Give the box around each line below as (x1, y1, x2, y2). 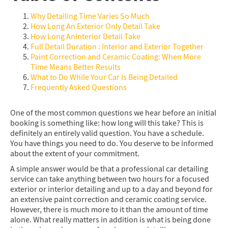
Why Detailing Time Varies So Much (31, 11, 150, 21)
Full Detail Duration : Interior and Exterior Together (31, 42, 204, 52)
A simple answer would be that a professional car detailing (10, 164, 208, 174)
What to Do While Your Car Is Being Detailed (31, 72, 178, 82)
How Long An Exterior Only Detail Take (31, 21, 160, 32)
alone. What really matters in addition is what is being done (10, 215, 211, 225)
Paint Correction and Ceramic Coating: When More (31, 52, 201, 62)
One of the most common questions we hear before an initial (10, 108, 216, 118)
